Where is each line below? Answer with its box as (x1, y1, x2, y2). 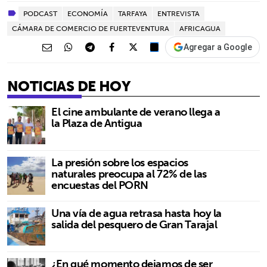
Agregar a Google (184, 42, 252, 52)
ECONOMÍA (67, 7, 108, 20)
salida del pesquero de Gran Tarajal (51, 215, 218, 234)
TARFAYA (118, 7, 147, 20)
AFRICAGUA (179, 21, 221, 35)
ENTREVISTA (157, 7, 200, 20)
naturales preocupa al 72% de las (51, 164, 207, 183)
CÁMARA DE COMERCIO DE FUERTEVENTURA (12, 21, 169, 35)
